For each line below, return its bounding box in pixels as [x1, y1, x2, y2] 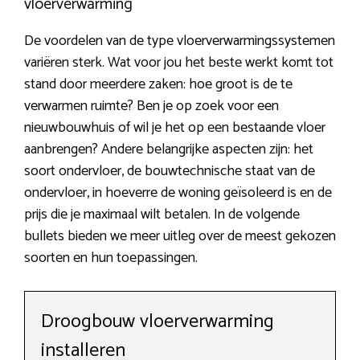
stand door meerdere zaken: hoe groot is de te [24, 72, 292, 97]
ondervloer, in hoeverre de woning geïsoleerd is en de [24, 181, 332, 206]
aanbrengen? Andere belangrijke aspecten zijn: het [24, 137, 313, 162]
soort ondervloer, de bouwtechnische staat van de [24, 159, 315, 184]
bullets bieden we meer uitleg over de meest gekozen [24, 224, 336, 249]
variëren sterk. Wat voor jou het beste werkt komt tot [24, 51, 333, 76]
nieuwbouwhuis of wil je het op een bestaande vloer [24, 116, 325, 141]
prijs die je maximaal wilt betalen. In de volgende [24, 202, 300, 227]
